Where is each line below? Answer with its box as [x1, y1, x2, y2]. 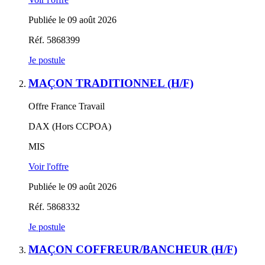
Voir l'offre [28, 161, 69, 172]
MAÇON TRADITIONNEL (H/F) [28, 76, 193, 89]
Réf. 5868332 [28, 201, 80, 212]
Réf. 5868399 [28, 35, 80, 46]
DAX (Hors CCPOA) [28, 121, 111, 131]
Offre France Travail [28, 101, 105, 111]
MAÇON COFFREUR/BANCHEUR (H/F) [28, 243, 237, 256]
